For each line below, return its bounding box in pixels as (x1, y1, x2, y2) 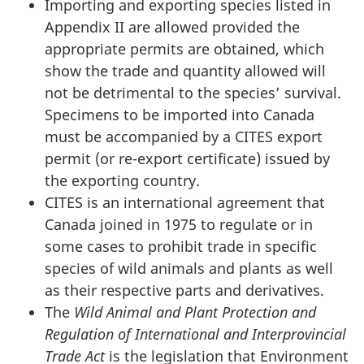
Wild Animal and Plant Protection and (74, 302, 316, 322)
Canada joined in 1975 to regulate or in (45, 214, 313, 234)
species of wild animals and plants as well (45, 258, 333, 278)
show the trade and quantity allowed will (45, 61, 326, 80)
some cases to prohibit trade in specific (45, 236, 317, 256)
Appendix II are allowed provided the (45, 17, 300, 37)
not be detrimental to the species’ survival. (45, 83, 341, 102)
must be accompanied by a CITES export (45, 127, 323, 146)
